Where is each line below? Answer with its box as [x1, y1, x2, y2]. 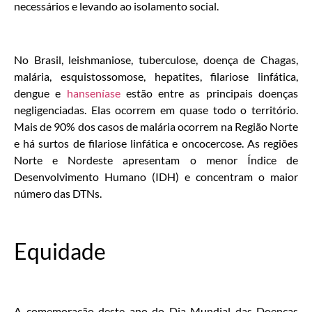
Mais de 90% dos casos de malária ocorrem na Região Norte [14, 119, 298, 133]
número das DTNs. [14, 186, 102, 200]
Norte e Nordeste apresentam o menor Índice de [14, 153, 298, 166]
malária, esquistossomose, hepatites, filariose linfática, [14, 69, 298, 83]
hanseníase [66, 86, 120, 100]
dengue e [14, 86, 67, 100]
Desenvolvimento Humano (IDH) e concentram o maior [14, 169, 298, 183]
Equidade [14, 237, 106, 265]
